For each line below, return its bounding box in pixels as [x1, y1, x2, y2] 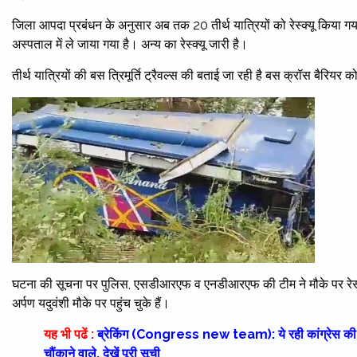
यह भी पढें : [44, 326, 94, 342]
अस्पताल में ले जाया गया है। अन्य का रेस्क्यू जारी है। [12, 37, 248, 52]
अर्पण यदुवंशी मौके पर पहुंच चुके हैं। [12, 295, 170, 311]
